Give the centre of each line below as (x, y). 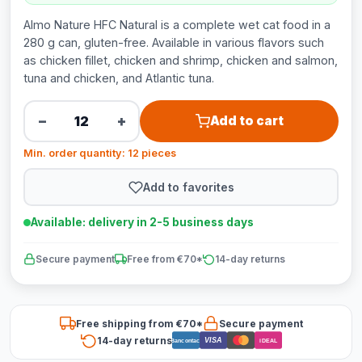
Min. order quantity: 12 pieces (100, 153)
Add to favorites (188, 187)
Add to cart (246, 121)
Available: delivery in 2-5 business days (142, 222)
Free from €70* (165, 259)
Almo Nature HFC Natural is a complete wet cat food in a (177, 25)
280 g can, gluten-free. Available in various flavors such (174, 42)
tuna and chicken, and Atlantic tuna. (119, 78)
